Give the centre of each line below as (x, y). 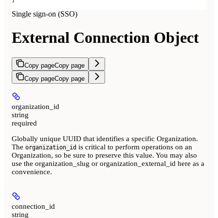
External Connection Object (105, 38)
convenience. (32, 172)
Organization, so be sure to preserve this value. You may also (104, 155)
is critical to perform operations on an (134, 147)
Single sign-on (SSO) (45, 14)
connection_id (33, 206)
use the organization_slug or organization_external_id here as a (108, 163)
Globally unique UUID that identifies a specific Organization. (105, 138)
